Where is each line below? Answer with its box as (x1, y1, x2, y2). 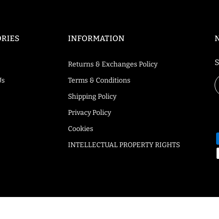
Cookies (68, 125, 93, 133)
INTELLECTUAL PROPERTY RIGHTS (68, 141, 180, 149)
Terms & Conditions (68, 76, 131, 85)
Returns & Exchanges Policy (68, 60, 157, 68)
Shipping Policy (68, 92, 116, 101)
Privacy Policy (68, 109, 111, 117)
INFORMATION (68, 34, 125, 43)
